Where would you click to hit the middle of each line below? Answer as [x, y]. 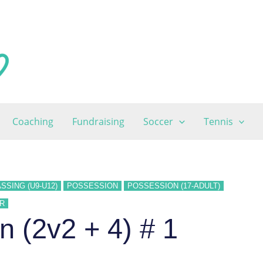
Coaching [33, 122]
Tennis [218, 122]
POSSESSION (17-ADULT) [174, 186]
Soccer [158, 122]
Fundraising [98, 122]
